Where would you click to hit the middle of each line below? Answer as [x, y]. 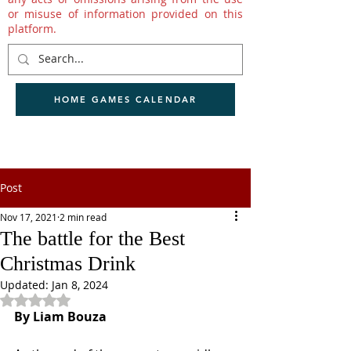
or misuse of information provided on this [125, 14]
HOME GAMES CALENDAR [125, 100]
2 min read [83, 217]
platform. [32, 29]
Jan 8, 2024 [80, 285]
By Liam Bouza [62, 317]
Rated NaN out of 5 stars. [101, 300]
